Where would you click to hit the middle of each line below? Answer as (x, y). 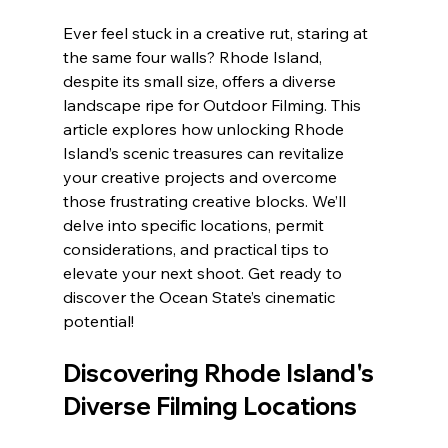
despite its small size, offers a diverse (201, 81)
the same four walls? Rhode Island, (194, 57)
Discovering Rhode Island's (220, 373)
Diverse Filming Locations (209, 406)
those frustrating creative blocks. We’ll (206, 201)
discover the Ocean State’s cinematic (200, 297)
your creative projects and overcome (201, 177)
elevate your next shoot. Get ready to (204, 273)
